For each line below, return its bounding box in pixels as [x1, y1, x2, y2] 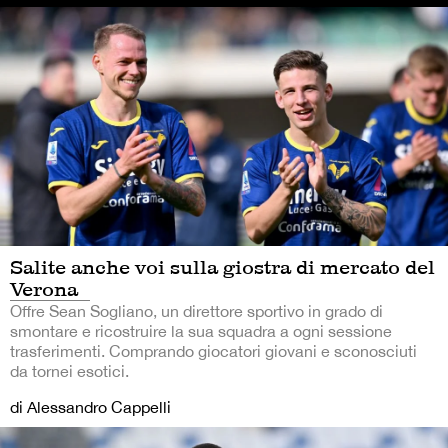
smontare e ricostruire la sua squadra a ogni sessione [10, 321, 392, 340]
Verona [10, 276, 78, 301]
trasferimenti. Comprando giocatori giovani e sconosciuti [10, 341, 417, 360]
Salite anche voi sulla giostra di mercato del [10, 254, 435, 279]
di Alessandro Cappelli [10, 397, 171, 416]
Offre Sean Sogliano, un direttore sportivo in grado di [10, 301, 383, 320]
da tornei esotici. [10, 361, 129, 380]
